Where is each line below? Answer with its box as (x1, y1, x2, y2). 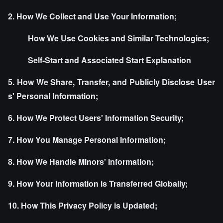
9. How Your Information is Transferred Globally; (8, 178, 188, 189)
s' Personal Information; (8, 90, 98, 102)
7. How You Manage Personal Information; (8, 134, 166, 145)
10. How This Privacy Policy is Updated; (8, 200, 157, 211)
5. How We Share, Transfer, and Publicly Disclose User (8, 76, 215, 88)
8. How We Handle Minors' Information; (8, 156, 154, 167)
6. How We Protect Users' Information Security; (8, 112, 184, 123)
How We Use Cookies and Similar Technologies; (28, 32, 209, 44)
